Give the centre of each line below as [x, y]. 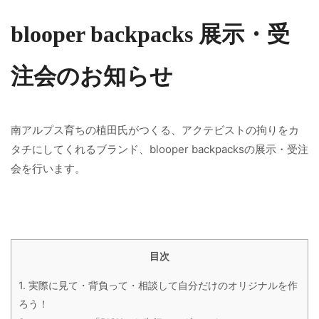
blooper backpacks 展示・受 [150, 34]
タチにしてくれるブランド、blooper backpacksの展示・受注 [159, 149]
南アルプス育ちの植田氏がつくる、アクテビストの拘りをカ [155, 130]
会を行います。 [48, 168]
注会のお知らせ [92, 76]
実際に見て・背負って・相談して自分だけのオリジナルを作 [162, 285]
